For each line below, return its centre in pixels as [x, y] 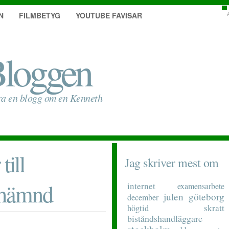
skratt [214, 208]
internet [141, 186]
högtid [138, 208]
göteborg [207, 197]
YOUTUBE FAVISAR [109, 15]
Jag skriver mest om [172, 163]
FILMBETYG [40, 15]
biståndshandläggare [165, 218]
